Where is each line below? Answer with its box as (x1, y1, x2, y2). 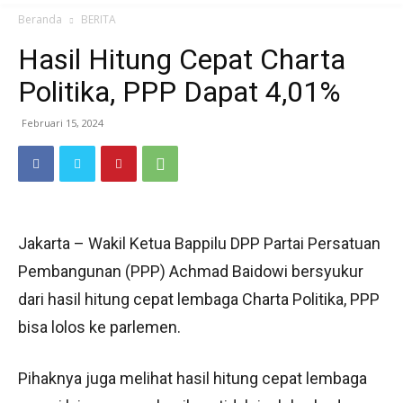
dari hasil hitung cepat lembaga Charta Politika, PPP (18, 290, 380, 309)
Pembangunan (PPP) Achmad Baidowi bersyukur (18, 262, 363, 281)
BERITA (81, 12, 116, 27)
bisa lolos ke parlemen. (18, 318, 181, 336)
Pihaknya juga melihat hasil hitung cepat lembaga (18, 369, 367, 388)
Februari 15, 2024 (22, 116, 103, 130)
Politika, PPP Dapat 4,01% (18, 75, 341, 109)
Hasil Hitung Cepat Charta (18, 42, 345, 76)
